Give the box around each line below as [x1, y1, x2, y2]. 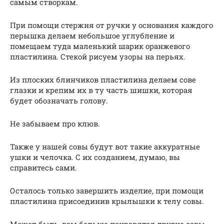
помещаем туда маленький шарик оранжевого [10, 41, 190, 51]
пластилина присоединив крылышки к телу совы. [10, 196, 204, 206]
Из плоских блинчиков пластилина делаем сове [10, 74, 196, 85]
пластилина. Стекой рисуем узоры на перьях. [10, 51, 185, 62]
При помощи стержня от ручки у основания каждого [10, 20, 213, 30]
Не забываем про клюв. [10, 118, 100, 129]
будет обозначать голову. [10, 95, 108, 106]
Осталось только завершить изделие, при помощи [10, 185, 203, 196]
